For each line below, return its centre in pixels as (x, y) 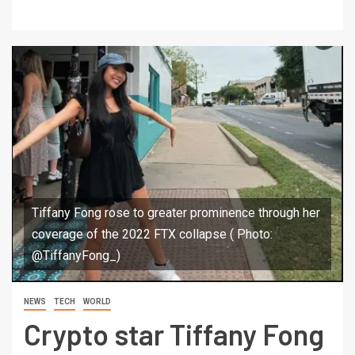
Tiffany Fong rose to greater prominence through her (176, 212)
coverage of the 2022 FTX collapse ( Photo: (152, 234)
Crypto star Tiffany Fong (174, 334)
